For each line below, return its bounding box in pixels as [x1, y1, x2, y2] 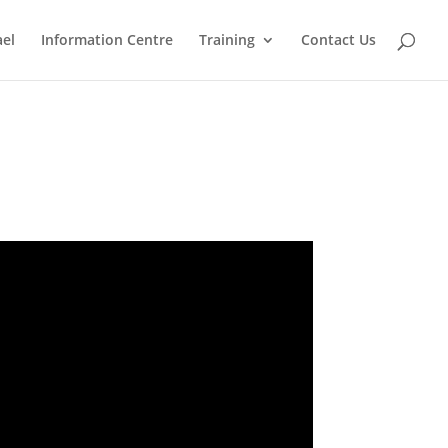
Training [199, 30, 255, 49]
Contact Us [301, 30, 376, 49]
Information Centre [41, 30, 173, 49]
